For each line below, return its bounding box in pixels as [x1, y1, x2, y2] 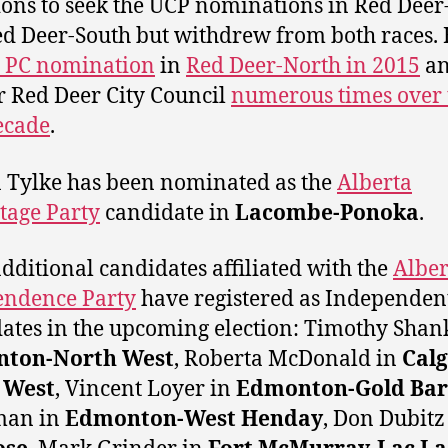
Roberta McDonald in [184, 345, 402, 373]
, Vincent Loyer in [55, 375, 236, 403]
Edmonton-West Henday [65, 405, 323, 433]
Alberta [337, 169, 412, 197]
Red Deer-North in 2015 [186, 53, 420, 81]
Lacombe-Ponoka [235, 199, 419, 227]
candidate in [100, 199, 235, 227]
